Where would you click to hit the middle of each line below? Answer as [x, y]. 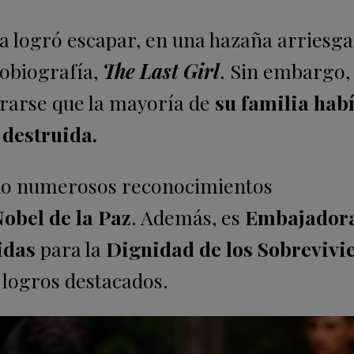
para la [71, 249]
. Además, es [188, 217]
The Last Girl [159, 71]
